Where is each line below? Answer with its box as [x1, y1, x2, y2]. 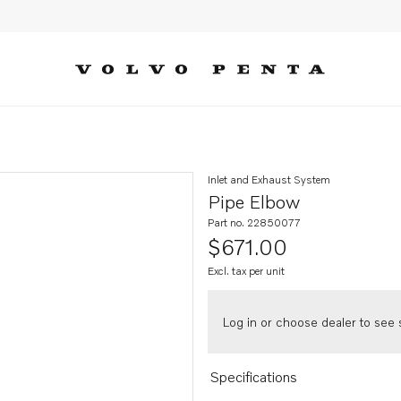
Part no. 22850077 [208, 216, 301, 229]
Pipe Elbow [208, 191, 300, 212]
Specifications [209, 368, 297, 386]
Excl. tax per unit [208, 264, 285, 277]
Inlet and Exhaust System [208, 173, 330, 186]
